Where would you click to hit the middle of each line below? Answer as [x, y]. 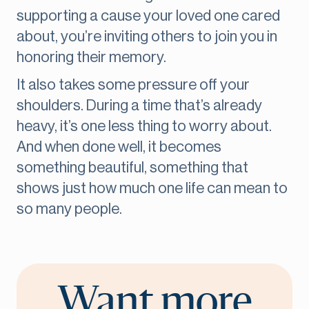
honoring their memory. [91, 58]
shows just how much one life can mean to [152, 189]
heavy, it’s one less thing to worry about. [144, 127]
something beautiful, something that [132, 168]
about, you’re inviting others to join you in [147, 37]
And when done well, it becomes [119, 147]
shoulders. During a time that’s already [139, 106]
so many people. [69, 209]
